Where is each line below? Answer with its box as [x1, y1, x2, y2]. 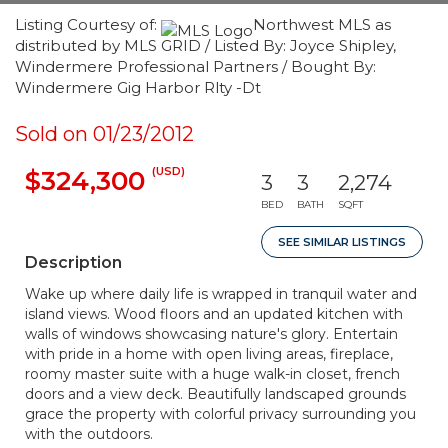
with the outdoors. [25, 425, 153, 443]
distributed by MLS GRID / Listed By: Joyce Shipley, [15, 36, 396, 55]
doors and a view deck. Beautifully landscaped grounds [25, 385, 406, 403]
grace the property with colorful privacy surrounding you [25, 405, 416, 423]
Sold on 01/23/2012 [15, 122, 194, 146]
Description [25, 253, 122, 272]
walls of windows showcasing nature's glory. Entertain [25, 325, 398, 343]
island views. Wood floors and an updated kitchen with [25, 305, 403, 323]
